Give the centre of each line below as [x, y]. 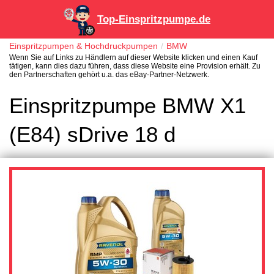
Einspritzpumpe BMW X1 [128, 106]
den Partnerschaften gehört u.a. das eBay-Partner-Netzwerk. [109, 75]
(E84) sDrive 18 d [92, 135]
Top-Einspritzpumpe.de [154, 20]
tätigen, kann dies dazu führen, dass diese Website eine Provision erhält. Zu [135, 66]
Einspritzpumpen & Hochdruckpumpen [83, 46]
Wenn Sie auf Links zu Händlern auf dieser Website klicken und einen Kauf [133, 58]
